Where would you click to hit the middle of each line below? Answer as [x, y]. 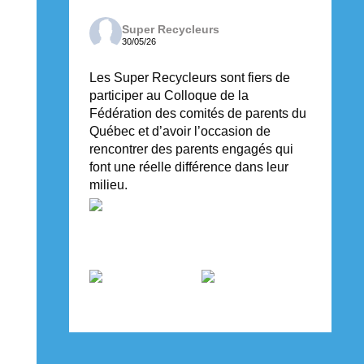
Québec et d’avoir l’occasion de [180, 132]
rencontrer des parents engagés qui [192, 149]
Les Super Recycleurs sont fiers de [190, 78]
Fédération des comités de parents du [198, 114]
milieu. [109, 185]
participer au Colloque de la [169, 96]
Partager [294, 338]
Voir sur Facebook [225, 338]
